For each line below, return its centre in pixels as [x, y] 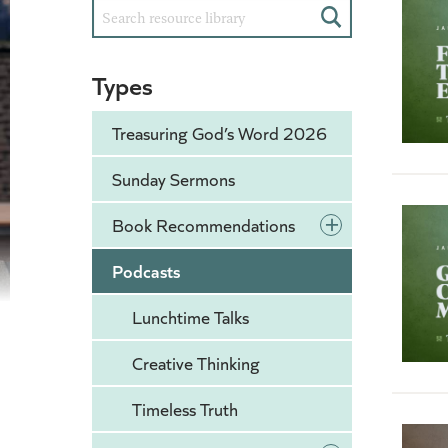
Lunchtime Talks [190, 317]
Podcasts [146, 271]
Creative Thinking [196, 363]
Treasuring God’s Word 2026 [219, 133]
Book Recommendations [203, 225]
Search [355, 35]
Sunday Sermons [173, 179]
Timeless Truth [185, 409]
